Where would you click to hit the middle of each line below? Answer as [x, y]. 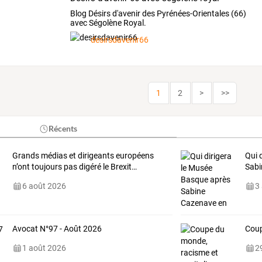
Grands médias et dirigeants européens [83, 156]
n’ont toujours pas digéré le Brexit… [74, 167]
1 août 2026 [44, 248]
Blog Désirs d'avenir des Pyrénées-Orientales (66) [158, 14]
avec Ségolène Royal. [108, 23]
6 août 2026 [44, 186]
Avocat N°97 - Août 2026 [57, 229]
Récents [63, 129]
